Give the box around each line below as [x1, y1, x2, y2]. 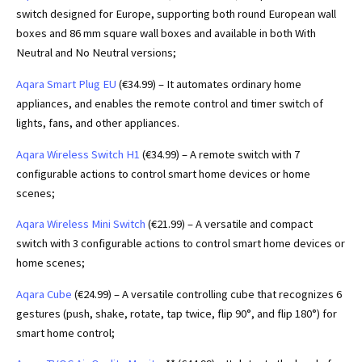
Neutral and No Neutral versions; [16, 45, 176, 61]
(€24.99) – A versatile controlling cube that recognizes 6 [72, 286, 342, 301]
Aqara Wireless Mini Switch [16, 217, 145, 232]
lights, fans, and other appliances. [16, 116, 179, 131]
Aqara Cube [16, 286, 72, 301]
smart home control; [16, 325, 115, 340]
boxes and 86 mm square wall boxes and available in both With [16, 26, 316, 41]
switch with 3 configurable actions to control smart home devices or [16, 236, 345, 251]
